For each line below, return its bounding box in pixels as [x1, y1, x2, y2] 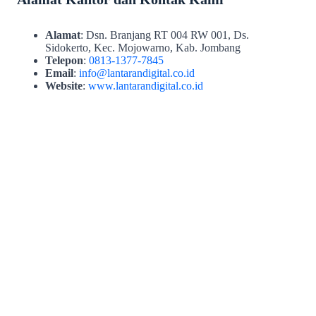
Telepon [45, 54, 83, 67]
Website [45, 80, 83, 92]
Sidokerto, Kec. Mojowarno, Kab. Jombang [45, 42, 241, 54]
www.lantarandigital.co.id [88, 80, 203, 92]
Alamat [45, 29, 80, 42]
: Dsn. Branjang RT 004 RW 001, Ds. [80, 29, 249, 42]
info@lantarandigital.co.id [79, 67, 195, 80]
